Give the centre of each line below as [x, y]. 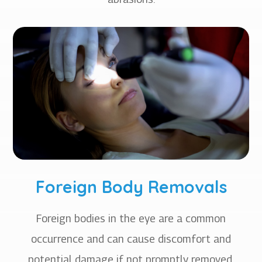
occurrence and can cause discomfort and [131, 239]
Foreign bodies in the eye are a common [131, 218]
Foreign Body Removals [131, 187]
